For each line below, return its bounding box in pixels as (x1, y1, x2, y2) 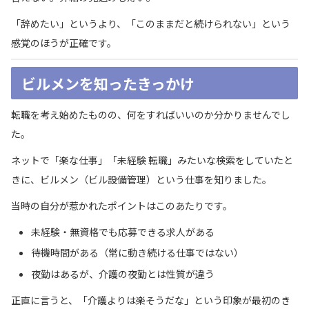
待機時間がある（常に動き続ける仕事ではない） (30, 246, 243, 260)
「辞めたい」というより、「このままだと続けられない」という (11, 16, 290, 30)
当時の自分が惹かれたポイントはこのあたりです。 (11, 198, 232, 212)
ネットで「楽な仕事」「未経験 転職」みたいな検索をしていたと (11, 152, 293, 167)
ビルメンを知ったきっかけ (21, 72, 195, 94)
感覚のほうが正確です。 (11, 35, 117, 50)
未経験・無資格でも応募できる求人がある (30, 224, 215, 239)
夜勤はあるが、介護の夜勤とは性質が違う (30, 267, 215, 281)
